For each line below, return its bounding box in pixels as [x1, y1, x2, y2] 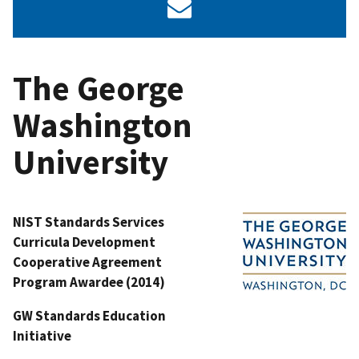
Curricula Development [13, 232, 155, 251]
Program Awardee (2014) [13, 272, 165, 291]
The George [13, 66, 184, 110]
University [13, 139, 168, 184]
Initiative [13, 326, 71, 345]
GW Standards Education [13, 306, 166, 325]
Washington [13, 103, 192, 147]
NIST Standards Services [13, 212, 164, 231]
